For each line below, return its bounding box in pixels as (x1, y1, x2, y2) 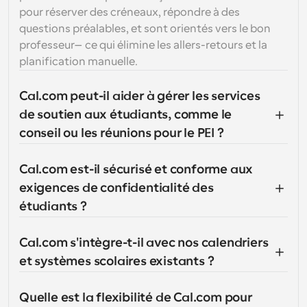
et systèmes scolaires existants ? (19, 254, 214, 268)
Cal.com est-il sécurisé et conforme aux (19, 162, 254, 176)
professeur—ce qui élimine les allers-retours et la (19, 39, 267, 51)
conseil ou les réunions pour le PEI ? (19, 126, 224, 140)
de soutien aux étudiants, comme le (19, 108, 232, 121)
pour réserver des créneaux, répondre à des (19, 6, 240, 19)
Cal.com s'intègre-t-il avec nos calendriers (19, 236, 269, 249)
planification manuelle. (19, 56, 138, 68)
